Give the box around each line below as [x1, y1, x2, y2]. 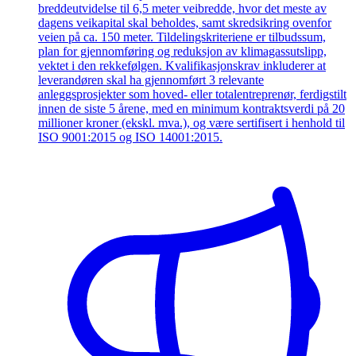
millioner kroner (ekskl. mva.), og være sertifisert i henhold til [38, 116, 345, 130]
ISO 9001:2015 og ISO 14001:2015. [38, 130, 222, 145]
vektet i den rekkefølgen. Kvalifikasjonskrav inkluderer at [38, 59, 326, 73]
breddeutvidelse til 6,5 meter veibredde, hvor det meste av [38, 2, 327, 16]
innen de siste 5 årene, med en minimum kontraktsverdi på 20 [38, 102, 345, 116]
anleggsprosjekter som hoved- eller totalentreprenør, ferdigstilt [38, 87, 346, 102]
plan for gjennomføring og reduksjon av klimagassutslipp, [38, 44, 327, 59]
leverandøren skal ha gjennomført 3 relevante [38, 73, 264, 87]
